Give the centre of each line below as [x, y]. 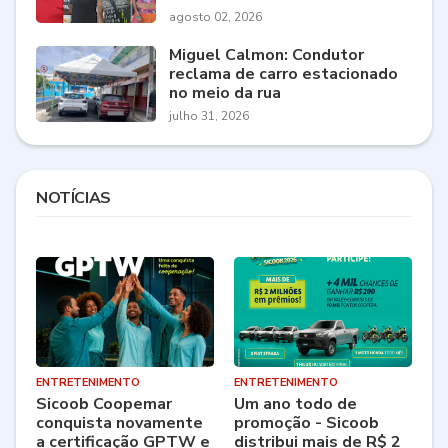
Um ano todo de [295, 404]
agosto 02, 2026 [215, 17]
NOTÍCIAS [73, 198]
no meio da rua [225, 93]
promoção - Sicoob [306, 423]
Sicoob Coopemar [104, 404]
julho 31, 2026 [209, 116]
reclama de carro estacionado [283, 74]
